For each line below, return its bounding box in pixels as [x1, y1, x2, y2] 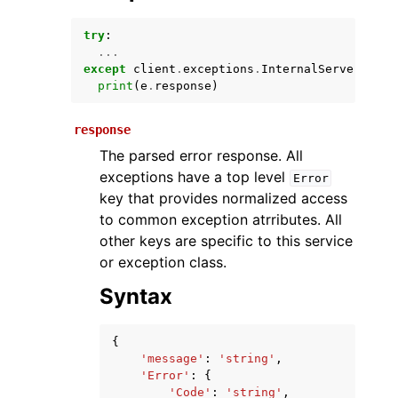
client [133, 62, 176, 76]
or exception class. [99, 253, 227, 271]
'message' [140, 352, 204, 365]
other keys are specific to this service [99, 232, 353, 250]
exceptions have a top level [99, 168, 290, 186]
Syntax [99, 283, 172, 309]
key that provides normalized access [99, 189, 347, 207]
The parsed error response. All [99, 147, 303, 164]
